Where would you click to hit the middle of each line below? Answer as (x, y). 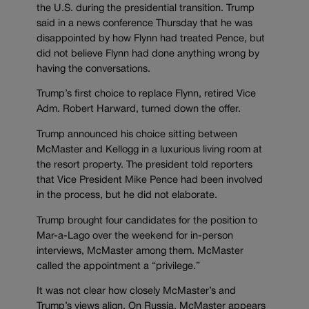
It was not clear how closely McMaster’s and (136, 292)
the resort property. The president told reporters (144, 165)
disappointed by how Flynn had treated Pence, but (151, 39)
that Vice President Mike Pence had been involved (150, 180)
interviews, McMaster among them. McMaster (140, 251)
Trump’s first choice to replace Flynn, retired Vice (146, 94)
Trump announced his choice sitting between (137, 135)
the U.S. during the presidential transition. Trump (146, 8)
